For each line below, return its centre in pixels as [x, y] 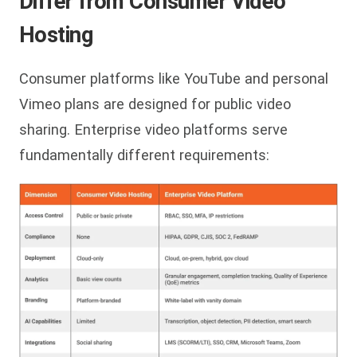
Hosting [56, 34]
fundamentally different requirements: [144, 155]
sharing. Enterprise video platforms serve [153, 130]
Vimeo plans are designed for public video [155, 104]
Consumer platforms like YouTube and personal [174, 79]
